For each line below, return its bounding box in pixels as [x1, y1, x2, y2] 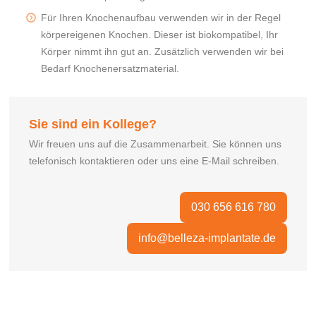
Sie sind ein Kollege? [29, 116, 157, 131]
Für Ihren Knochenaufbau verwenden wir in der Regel [41, 11, 281, 23]
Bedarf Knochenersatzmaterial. [41, 62, 180, 74]
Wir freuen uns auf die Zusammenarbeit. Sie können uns [29, 138, 282, 150]
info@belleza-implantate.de [138, 231, 276, 244]
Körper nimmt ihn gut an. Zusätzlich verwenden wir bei [41, 45, 284, 57]
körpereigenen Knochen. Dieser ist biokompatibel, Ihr [41, 28, 279, 40]
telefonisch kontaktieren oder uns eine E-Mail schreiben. [29, 154, 280, 166]
